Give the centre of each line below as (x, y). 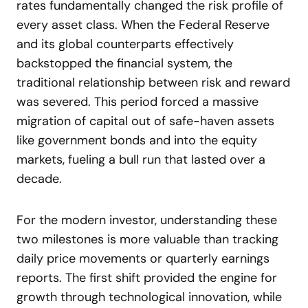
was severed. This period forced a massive (137, 102)
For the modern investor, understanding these (147, 220)
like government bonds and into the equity (137, 140)
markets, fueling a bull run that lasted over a (141, 159)
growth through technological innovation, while (149, 297)
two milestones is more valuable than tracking (147, 239)
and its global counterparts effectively (125, 44)
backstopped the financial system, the (124, 63)
